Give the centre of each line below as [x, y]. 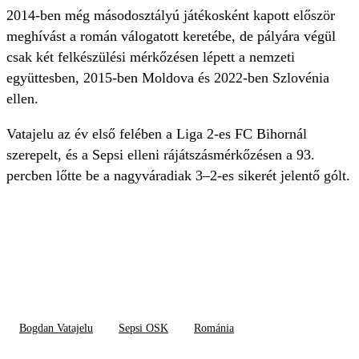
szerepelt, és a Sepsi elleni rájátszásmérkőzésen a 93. [161, 155]
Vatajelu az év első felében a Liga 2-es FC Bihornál [157, 134]
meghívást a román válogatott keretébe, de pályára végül [171, 36]
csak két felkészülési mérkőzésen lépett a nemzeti [151, 57]
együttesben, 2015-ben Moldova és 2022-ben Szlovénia [168, 78]
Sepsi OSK [143, 329]
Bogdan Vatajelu [56, 329]
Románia [214, 329]
